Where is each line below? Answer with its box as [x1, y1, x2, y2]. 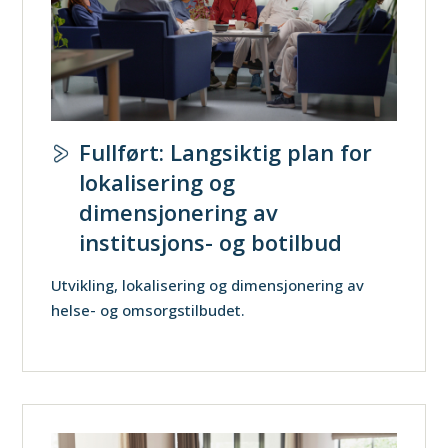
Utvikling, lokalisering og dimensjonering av [51, 274, 365, 295]
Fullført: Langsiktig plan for [79, 136, 373, 167]
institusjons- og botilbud [79, 226, 343, 257]
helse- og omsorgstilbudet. [51, 299, 246, 320]
